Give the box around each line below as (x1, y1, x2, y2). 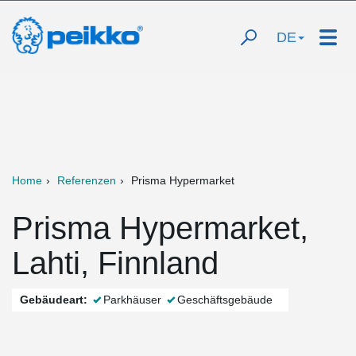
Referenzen (57, 174, 116, 187)
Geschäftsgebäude (177, 293, 273, 306)
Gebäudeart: (20, 293, 87, 306)
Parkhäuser (103, 293, 161, 306)
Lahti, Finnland (12, 246, 219, 281)
